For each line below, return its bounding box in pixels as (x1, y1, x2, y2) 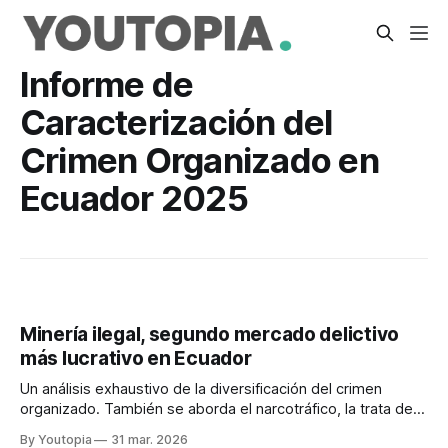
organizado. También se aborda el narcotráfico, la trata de (20, 400, 413, 419)
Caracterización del (20, 101, 333, 143)
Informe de (20, 63, 194, 105)
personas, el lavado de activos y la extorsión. (20, 420, 327, 439)
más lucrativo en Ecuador (20, 347, 252, 371)
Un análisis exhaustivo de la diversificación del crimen (20, 380, 382, 399)
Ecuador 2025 (20, 177, 248, 219)
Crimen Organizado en (20, 139, 379, 181)
